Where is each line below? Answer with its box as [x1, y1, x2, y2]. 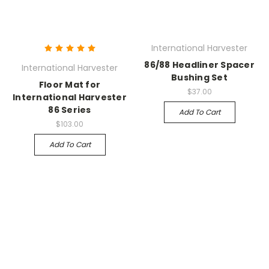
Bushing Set [171, 71, 228, 84]
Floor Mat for [38, 79, 101, 91]
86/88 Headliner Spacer [144, 59, 255, 71]
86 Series [48, 104, 91, 116]
